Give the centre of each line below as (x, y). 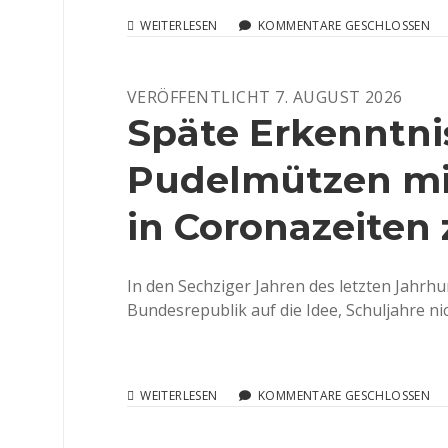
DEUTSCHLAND (261, 42)
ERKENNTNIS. (254, 412)
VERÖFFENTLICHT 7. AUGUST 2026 (265, 97)
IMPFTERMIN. (254, 96)
